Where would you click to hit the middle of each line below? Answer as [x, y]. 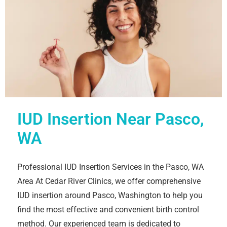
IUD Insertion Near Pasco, [111, 119]
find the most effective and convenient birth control [108, 209]
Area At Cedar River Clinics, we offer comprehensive [109, 181]
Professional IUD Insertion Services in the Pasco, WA [110, 167]
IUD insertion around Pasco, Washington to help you [110, 195]
